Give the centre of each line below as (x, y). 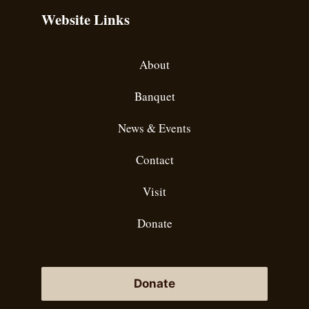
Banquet (154, 97)
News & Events (154, 128)
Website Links (86, 20)
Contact (154, 160)
